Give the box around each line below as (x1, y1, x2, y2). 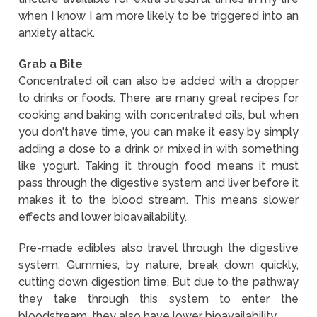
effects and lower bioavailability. (18, 209, 188, 224)
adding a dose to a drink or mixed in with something (18, 142, 299, 156)
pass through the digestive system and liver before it (18, 175, 299, 190)
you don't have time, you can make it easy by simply (18, 125, 299, 139)
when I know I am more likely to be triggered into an (18, 8, 299, 23)
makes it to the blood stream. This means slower (18, 192, 299, 207)
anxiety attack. (18, 25, 96, 40)
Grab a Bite (18, 57, 83, 71)
